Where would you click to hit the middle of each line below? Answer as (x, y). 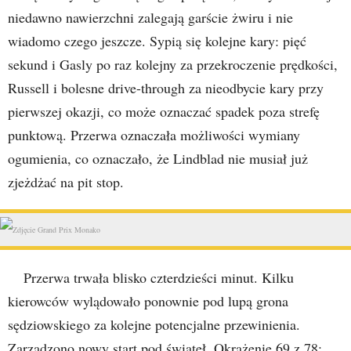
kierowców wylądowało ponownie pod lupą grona (148, 301)
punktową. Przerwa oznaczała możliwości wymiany (154, 135)
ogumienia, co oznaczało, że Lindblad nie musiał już (158, 158)
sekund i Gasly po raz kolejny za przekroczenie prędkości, (173, 64)
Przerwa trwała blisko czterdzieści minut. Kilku (159, 277)
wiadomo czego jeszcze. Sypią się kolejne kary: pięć (157, 41)
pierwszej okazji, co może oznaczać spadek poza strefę (164, 111)
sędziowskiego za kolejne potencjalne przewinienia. (154, 324)
